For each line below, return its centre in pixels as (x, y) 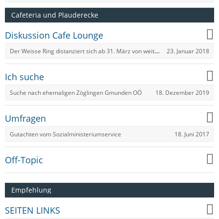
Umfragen (25, 118)
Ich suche (24, 77)
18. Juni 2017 (192, 134)
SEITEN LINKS (33, 210)
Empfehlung (31, 190)
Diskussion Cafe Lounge (54, 35)
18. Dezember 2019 (182, 92)
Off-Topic (24, 160)
